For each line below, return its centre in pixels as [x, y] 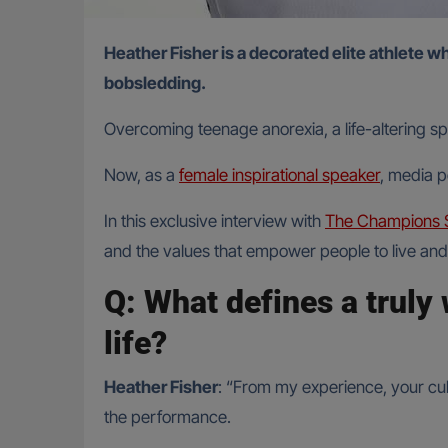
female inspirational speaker [279, 175]
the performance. [167, 417]
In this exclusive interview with [214, 221]
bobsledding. [155, 83]
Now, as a [141, 175]
